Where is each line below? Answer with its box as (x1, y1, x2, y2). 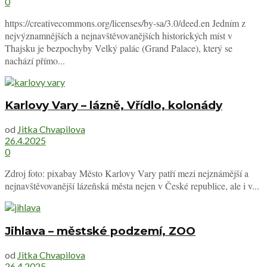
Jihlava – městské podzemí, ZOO (5, 223, 195, 238)
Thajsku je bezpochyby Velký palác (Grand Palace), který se (5, 41, 232, 54)
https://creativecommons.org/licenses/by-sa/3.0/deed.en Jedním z (5, 16, 246, 29)
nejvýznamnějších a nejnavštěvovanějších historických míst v (5, 29, 232, 42)
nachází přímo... (5, 54, 65, 67)
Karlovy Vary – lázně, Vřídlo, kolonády (5, 98, 222, 113)
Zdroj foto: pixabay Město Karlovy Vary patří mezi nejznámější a (5, 167, 249, 180)
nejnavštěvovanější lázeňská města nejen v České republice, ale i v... (5, 179, 259, 193)
